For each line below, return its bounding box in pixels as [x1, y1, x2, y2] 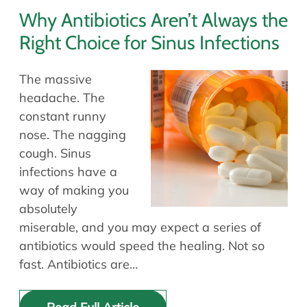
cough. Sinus [19, 145, 91, 162]
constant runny [19, 108, 106, 125]
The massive [19, 71, 92, 88]
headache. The [19, 90, 105, 106]
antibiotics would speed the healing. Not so [19, 238, 265, 254]
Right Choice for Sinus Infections [19, 30, 280, 54]
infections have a [19, 164, 117, 180]
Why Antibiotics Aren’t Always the [19, 8, 288, 32]
